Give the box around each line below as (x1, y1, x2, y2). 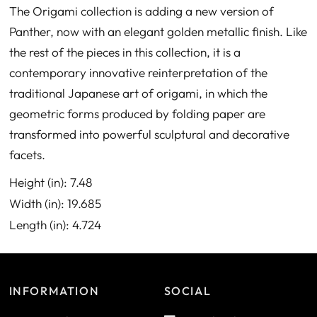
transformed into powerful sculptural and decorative (8, 126, 289, 142)
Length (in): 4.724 (8, 217, 101, 232)
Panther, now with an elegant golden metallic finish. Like (8, 23, 307, 39)
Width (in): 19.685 (8, 195, 101, 211)
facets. (8, 146, 45, 162)
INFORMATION (8, 283, 100, 298)
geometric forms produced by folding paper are (8, 105, 265, 121)
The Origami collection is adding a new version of (8, 3, 274, 18)
